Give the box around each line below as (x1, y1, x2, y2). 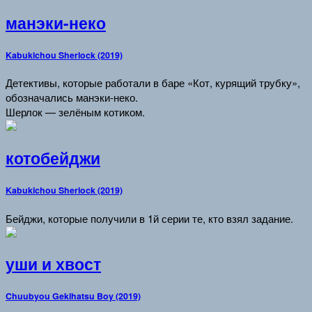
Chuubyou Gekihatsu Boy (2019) (6, 290, 141, 302)
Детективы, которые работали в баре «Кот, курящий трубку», (6, 75, 300, 91)
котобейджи (6, 146, 100, 169)
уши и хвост (6, 253, 101, 276)
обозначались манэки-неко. (6, 90, 138, 105)
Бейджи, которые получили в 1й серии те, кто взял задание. (6, 210, 293, 226)
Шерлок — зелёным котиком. (6, 104, 145, 120)
